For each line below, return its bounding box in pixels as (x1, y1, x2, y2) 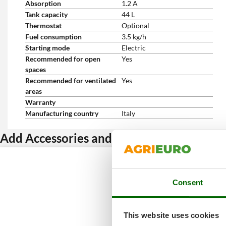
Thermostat (25, 21, 62, 30)
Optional (122, 21, 149, 30)
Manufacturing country (25, 109, 98, 118)
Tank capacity (25, 10, 68, 19)
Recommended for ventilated (25, 76, 116, 85)
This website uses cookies (123, 211, 219, 220)
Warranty (25, 98, 55, 106)
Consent (173, 178, 203, 187)
